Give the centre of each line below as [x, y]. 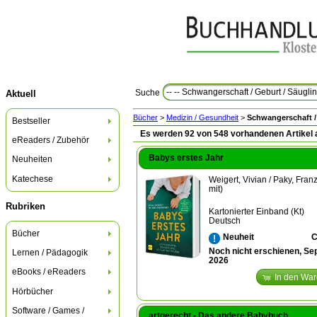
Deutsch [225, 221]
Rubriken [25, 206]
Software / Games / [48, 310]
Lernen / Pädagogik [50, 253]
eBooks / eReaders [49, 272]
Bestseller [31, 121]
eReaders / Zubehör [51, 140]
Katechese [33, 179]
